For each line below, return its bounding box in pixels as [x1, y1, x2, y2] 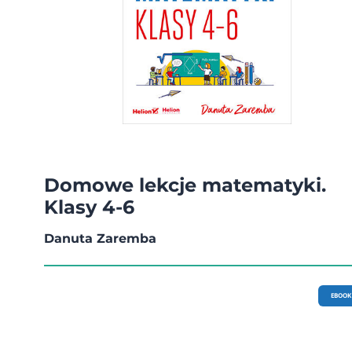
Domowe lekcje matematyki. [44, 173, 326, 196]
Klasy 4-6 [44, 195, 134, 218]
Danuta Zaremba [44, 230, 156, 246]
